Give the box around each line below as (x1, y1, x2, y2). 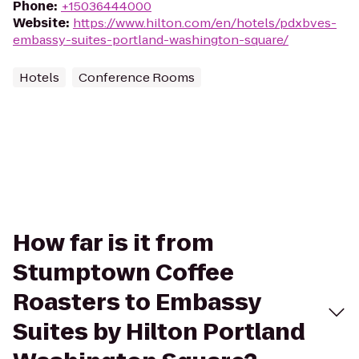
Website (13, 14, 66, 31)
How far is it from (13, 228, 214, 259)
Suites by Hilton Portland (13, 317, 305, 348)
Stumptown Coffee (13, 257, 234, 288)
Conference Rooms (79, 69, 195, 86)
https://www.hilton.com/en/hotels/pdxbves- (73, 14, 337, 31)
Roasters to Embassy (13, 287, 261, 318)
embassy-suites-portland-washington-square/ (13, 31, 288, 48)
